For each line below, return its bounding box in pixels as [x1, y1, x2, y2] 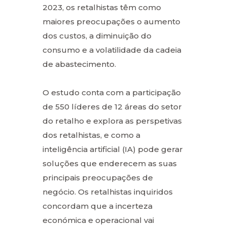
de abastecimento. [43, 59, 116, 69]
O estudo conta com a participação [43, 87, 181, 97]
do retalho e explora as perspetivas [43, 116, 182, 126]
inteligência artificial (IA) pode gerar [43, 144, 183, 154]
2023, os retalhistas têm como [43, 2, 161, 12]
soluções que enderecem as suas [43, 158, 177, 168]
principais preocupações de [43, 172, 153, 182]
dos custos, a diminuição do [43, 30, 152, 41]
